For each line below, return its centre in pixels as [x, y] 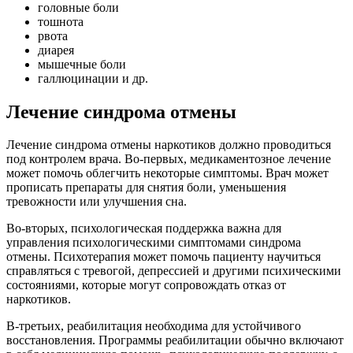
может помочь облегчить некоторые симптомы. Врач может [167, 173]
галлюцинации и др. [93, 78]
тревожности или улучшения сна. [97, 202]
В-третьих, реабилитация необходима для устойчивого [154, 326]
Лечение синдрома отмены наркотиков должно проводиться [169, 145]
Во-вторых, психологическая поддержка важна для [144, 229]
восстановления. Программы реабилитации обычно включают [175, 340]
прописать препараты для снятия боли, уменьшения [146, 188]
